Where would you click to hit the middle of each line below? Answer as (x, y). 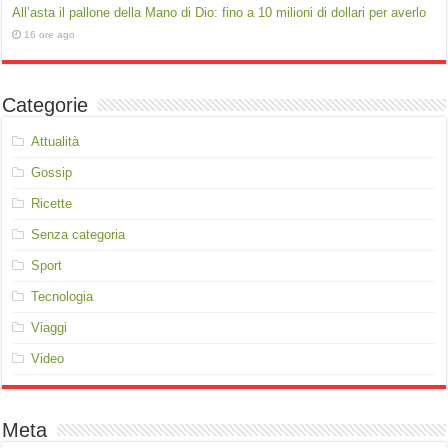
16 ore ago (50, 34)
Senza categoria (78, 234)
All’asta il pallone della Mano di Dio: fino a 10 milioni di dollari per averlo (219, 12)
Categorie (45, 105)
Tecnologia (62, 296)
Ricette (52, 203)
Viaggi (49, 327)
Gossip (52, 172)
